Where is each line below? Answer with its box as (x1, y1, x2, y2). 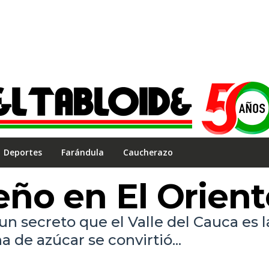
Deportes (4, 147, 42, 158)
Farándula (61, 147, 104, 158)
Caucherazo (123, 147, 173, 158)
